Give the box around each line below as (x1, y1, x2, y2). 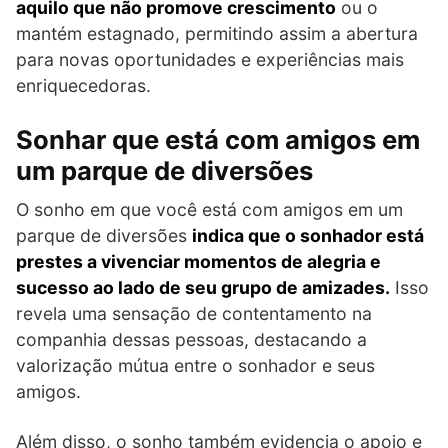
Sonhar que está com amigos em (16, 124, 420, 156)
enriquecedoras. (16, 74, 151, 96)
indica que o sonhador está (192, 224, 424, 246)
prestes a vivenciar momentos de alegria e (16, 250, 381, 272)
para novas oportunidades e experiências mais (16, 48, 404, 70)
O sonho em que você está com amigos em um (16, 198, 403, 220)
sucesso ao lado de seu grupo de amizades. (16, 276, 390, 298)
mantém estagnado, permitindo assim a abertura (16, 22, 418, 44)
